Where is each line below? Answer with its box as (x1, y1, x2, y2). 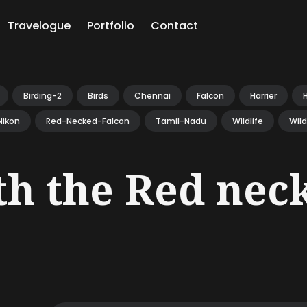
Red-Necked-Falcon (46, 115, 130, 127)
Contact (151, 17, 198, 34)
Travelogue (8, 17, 71, 34)
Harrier (250, 90, 277, 101)
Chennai (134, 90, 171, 101)
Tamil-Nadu (156, 115, 206, 127)
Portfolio (87, 17, 134, 34)
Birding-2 (23, 90, 62, 101)
